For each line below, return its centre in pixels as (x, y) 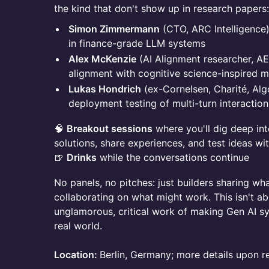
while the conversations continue (173, 157)
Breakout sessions (110, 128)
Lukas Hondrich (105, 89)
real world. (78, 226)
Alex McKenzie (102, 59)
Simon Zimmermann (114, 29)
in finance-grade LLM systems (137, 43)
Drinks (82, 157)
